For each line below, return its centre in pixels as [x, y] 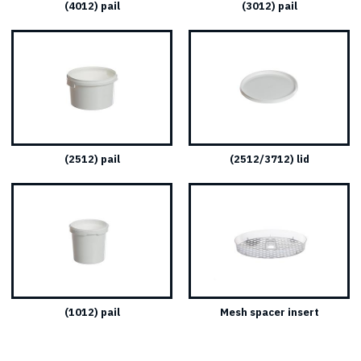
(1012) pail [92, 312]
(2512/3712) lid [269, 159]
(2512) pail [92, 159]
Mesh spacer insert [269, 312]
